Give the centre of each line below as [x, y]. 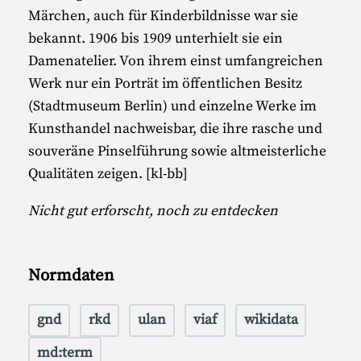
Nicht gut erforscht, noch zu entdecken [154, 211]
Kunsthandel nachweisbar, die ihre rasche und [176, 129]
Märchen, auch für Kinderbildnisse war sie [164, 16]
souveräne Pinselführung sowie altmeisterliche [178, 151]
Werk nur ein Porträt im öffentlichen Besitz [166, 83]
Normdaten [71, 276]
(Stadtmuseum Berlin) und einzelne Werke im [173, 106]
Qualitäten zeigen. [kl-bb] [108, 174]
